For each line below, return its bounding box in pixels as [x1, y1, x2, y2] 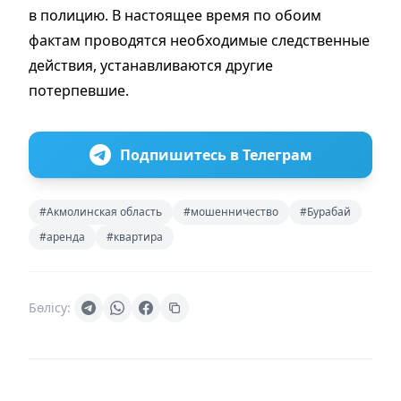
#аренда [39, 228, 85, 244]
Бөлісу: [29, 298, 71, 316]
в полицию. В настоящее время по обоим [29, 4, 321, 25]
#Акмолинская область [39, 203, 162, 219]
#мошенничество [183, 203, 278, 219]
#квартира [107, 228, 163, 244]
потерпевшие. [29, 80, 129, 100]
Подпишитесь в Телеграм [119, 144, 312, 165]
